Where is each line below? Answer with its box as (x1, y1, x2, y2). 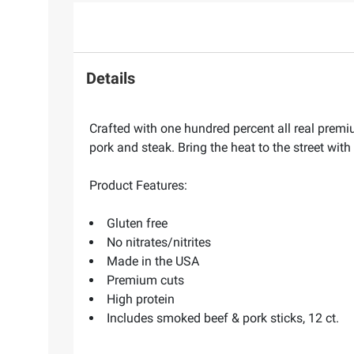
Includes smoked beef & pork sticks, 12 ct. (107, 311, 339, 326)
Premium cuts (107, 273, 184, 288)
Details (86, 68, 135, 88)
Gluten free (107, 216, 168, 232)
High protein (107, 292, 175, 307)
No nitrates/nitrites (107, 235, 211, 250)
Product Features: (89, 178, 187, 194)
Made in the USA (107, 254, 199, 269)
